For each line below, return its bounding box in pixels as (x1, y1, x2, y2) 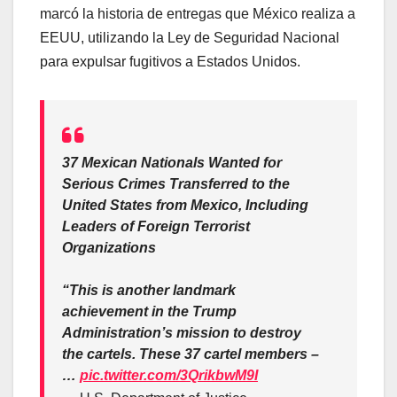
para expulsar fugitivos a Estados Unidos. (40, 53, 300, 69)
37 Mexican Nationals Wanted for (62, 154, 282, 170)
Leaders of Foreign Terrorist (62, 218, 250, 234)
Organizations (62, 239, 156, 255)
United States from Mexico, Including (62, 197, 308, 213)
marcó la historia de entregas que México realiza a (40, 5, 355, 21)
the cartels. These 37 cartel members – (62, 346, 319, 362)
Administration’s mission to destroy (62, 324, 301, 340)
